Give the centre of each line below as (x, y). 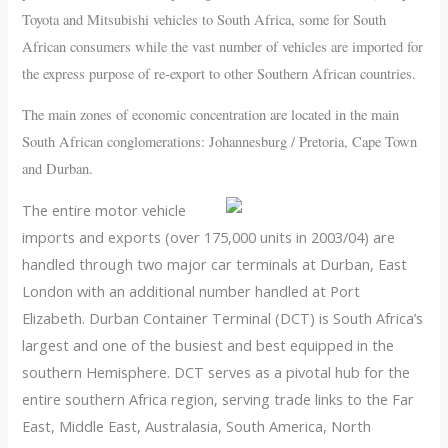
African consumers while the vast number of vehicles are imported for (223, 46)
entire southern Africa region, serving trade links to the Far (218, 399)
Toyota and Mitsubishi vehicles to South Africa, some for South (204, 19)
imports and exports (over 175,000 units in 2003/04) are (209, 237)
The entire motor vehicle (104, 210)
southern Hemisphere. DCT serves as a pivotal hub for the (216, 372)
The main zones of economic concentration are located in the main (211, 115)
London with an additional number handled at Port (191, 291)
